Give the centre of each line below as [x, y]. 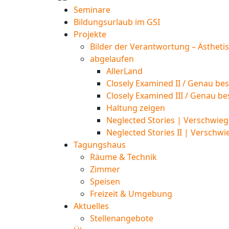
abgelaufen [112, 59]
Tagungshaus [100, 145]
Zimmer [105, 169]
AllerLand [124, 71]
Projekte [90, 35]
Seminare [92, 10]
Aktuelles [91, 206]
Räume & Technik [123, 157]
